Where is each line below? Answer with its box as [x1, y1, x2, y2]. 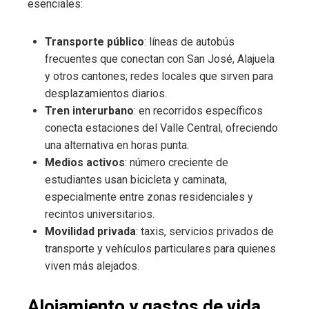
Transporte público [45, 35, 144, 49]
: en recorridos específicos [134, 104, 263, 118]
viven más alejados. [45, 259, 139, 273]
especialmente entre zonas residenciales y [45, 190, 253, 204]
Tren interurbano [45, 104, 134, 118]
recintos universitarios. [45, 208, 154, 221]
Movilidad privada [45, 225, 136, 239]
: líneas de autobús [144, 35, 235, 49]
